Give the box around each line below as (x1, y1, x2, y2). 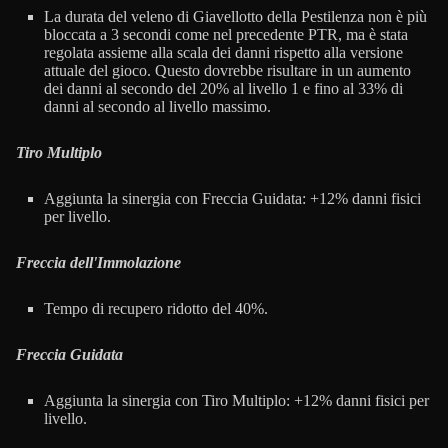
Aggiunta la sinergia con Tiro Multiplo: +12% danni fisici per (44, 391, 429, 409)
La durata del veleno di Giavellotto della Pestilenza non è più (44, 7, 427, 25)
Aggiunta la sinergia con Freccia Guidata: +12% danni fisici (44, 189, 421, 207)
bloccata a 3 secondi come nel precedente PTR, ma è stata (44, 25, 408, 43)
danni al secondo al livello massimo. (44, 97, 271, 115)
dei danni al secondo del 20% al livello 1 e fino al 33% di (44, 79, 403, 97)
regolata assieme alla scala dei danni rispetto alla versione (44, 43, 403, 61)
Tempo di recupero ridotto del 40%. (44, 299, 268, 317)
